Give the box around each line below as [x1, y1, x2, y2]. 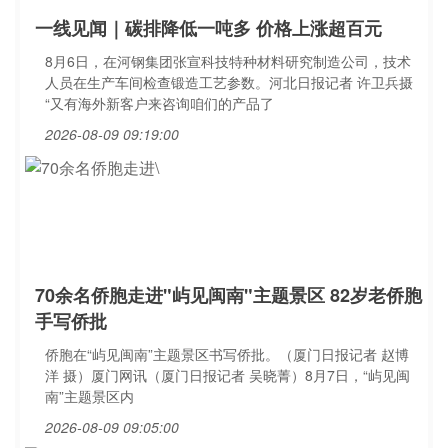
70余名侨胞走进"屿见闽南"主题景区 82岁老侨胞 [35, 282, 422, 308]
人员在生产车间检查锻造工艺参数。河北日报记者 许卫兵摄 [45, 72, 413, 92]
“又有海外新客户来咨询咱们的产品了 [45, 93, 274, 113]
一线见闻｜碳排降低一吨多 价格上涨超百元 [35, 15, 382, 41]
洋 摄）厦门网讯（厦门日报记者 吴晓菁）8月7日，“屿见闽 [45, 365, 410, 385]
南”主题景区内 [45, 386, 134, 406]
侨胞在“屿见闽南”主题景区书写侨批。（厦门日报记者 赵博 [45, 344, 409, 364]
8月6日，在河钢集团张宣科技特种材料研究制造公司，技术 [45, 51, 411, 71]
